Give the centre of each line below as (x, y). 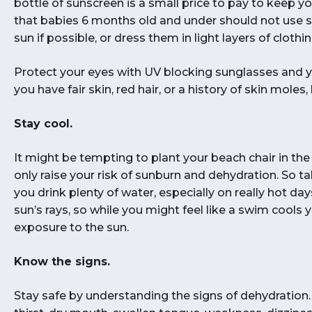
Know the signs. (62, 262)
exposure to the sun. (71, 227)
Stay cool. (43, 124)
